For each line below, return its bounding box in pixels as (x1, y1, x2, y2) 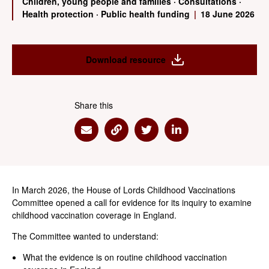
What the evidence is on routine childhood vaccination (23, 251, 227, 263)
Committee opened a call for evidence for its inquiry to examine (12, 196, 252, 208)
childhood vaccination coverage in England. (12, 209, 177, 221)
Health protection (22, 8, 96, 20)
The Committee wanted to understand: (12, 230, 159, 242)
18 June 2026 (198, 8, 255, 20)
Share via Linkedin (175, 128, 265, 145)
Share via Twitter (145, 128, 226, 145)
